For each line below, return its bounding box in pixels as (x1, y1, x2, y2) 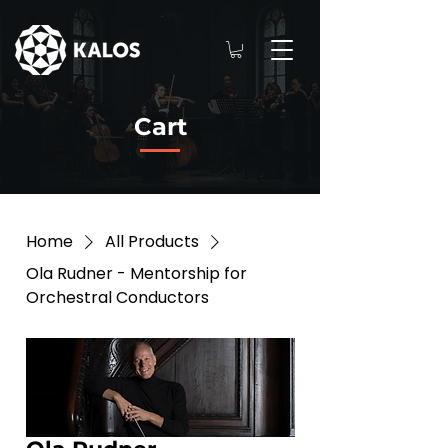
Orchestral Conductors (26, 286, 209, 309)
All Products (105, 230, 199, 253)
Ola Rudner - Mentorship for (26, 262, 247, 285)
